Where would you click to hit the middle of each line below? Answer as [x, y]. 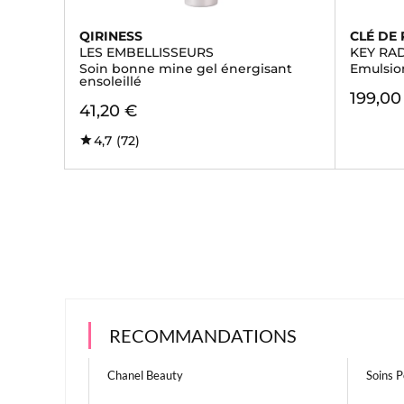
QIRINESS [111, 36]
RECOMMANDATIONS [203, 335]
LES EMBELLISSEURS [147, 52]
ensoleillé [110, 81]
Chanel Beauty [145, 375]
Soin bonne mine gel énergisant [186, 69]
